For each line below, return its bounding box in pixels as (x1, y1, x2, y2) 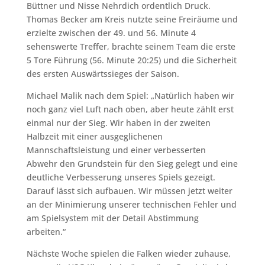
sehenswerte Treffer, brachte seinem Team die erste (26, 41, 235, 52)
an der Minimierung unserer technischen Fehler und (26, 199, 237, 210)
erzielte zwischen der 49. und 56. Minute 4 (26, 27, 196, 38)
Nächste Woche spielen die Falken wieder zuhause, (26, 248, 231, 259)
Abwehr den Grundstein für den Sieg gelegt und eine (26, 158, 238, 169)
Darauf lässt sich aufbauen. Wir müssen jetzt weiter (26, 185, 232, 196)
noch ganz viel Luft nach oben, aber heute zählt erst (26, 104, 234, 115)
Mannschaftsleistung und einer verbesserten (26, 144, 206, 156)
